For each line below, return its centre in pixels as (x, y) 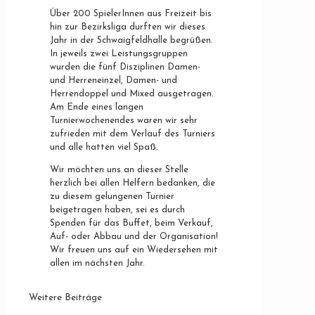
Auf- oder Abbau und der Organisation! (134, 236)
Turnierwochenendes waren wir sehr (124, 120)
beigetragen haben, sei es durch (117, 210)
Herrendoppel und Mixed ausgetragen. (132, 94)
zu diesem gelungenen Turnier (112, 196)
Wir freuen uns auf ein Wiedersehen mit (134, 250)
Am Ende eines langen (97, 107)
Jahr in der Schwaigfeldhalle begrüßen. (131, 40)
